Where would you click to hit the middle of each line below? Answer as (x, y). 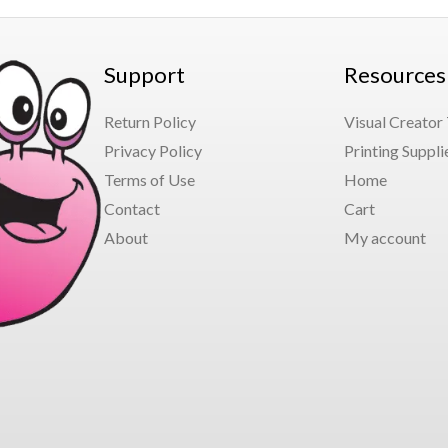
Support (144, 75)
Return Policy (149, 121)
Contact (131, 208)
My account (385, 237)
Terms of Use (149, 179)
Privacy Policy (152, 150)
